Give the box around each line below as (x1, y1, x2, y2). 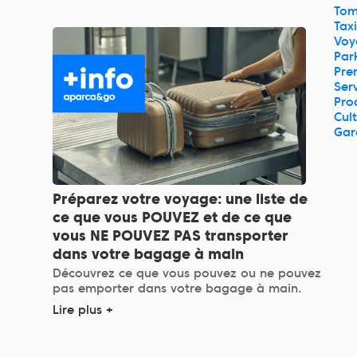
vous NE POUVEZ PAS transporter (53, 227, 289, 245)
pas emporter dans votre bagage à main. (53, 281, 303, 296)
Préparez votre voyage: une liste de (53, 190, 308, 208)
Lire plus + (53, 303, 114, 318)
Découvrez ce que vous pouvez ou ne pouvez (53, 266, 322, 281)
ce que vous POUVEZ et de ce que (53, 209, 292, 226)
